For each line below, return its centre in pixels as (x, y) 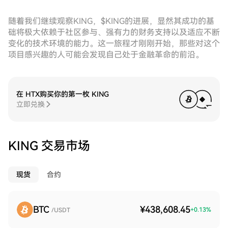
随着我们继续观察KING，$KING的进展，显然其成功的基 (111, 21)
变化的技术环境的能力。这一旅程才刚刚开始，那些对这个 (114, 44)
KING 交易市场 (49, 146)
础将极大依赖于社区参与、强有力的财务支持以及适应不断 (114, 32)
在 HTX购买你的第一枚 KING (63, 94)
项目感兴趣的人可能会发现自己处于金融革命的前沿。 (106, 55)
